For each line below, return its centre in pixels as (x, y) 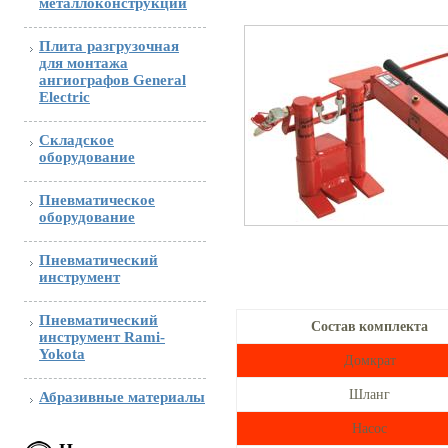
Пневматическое (97, 200)
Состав (335, 326)
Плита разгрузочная (109, 46)
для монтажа (83, 63)
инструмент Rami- (102, 337)
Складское (76, 140)
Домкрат (369, 360)
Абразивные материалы (122, 397)
